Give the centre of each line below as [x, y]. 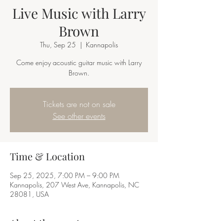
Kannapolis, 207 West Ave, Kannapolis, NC [74, 185]
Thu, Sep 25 [58, 45]
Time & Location [47, 156]
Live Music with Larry [79, 13]
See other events [79, 116]
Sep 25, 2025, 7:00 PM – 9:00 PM [65, 175]
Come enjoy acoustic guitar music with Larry [79, 62]
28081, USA [29, 194]
